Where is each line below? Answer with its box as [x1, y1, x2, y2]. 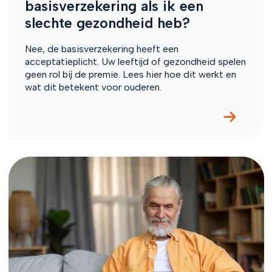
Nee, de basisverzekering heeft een [24, 43, 178, 55]
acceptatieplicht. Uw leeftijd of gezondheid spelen [24, 56, 246, 68]
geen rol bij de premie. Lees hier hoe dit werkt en [24, 69, 236, 81]
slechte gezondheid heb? [24, 15, 190, 32]
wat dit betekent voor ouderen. [24, 81, 161, 93]
